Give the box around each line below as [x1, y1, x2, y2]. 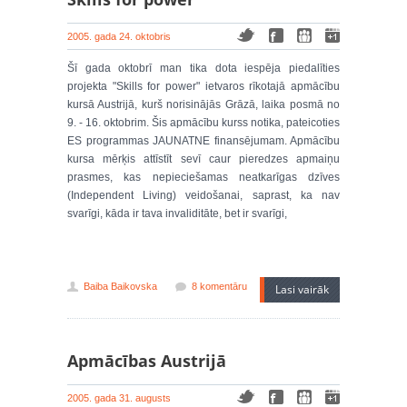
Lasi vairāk [275, 282, 329, 297]
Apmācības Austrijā [67, 350, 226, 372]
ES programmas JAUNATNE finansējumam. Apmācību [67, 134, 340, 147]
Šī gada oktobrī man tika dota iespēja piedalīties [67, 62, 340, 74]
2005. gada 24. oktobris [67, 31, 171, 42]
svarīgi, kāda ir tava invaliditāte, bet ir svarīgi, [67, 207, 287, 220]
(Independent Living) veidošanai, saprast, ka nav [67, 189, 340, 202]
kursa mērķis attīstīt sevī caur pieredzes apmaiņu [67, 153, 340, 165]
